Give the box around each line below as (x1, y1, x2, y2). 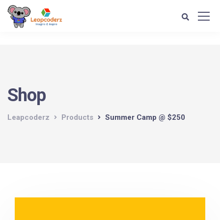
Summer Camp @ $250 (105, 113, 185, 122)
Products (61, 113, 93, 122)
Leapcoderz (7, 113, 50, 122)
